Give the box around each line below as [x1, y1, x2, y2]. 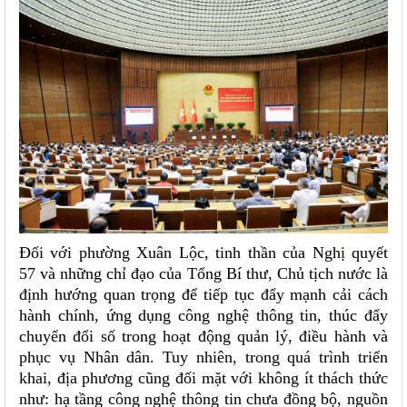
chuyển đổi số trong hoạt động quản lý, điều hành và [19, 327, 388, 346]
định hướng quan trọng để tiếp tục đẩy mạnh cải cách [19, 285, 388, 304]
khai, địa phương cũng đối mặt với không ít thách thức [19, 369, 388, 388]
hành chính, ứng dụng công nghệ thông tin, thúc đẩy [19, 306, 388, 325]
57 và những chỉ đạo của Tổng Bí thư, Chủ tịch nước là [19, 264, 388, 283]
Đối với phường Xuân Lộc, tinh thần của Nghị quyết [19, 243, 388, 263]
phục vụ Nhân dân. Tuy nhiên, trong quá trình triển [19, 348, 388, 367]
